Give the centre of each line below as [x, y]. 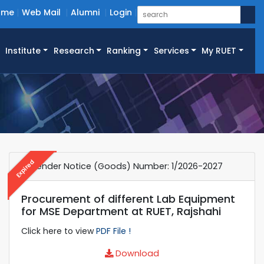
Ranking [124, 51]
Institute [23, 51]
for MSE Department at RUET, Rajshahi [121, 211]
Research [74, 51]
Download [136, 253]
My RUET [219, 51]
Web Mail [41, 12]
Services [171, 51]
